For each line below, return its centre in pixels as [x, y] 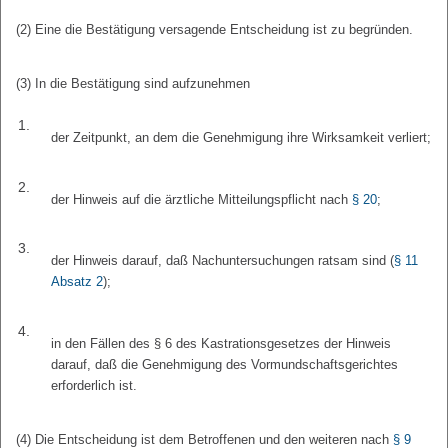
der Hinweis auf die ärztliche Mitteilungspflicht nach [202, 199]
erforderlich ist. [94, 385]
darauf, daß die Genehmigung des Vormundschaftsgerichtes [225, 364]
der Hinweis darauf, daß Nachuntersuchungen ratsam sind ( [223, 261]
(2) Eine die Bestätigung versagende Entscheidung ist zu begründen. [214, 30]
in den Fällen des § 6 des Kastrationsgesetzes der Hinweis [221, 343]
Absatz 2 [77, 282]
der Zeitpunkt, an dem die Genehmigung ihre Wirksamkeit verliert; [241, 138]
